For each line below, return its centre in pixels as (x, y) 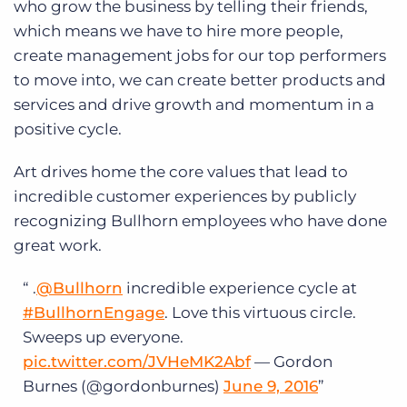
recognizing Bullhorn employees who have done (200, 221)
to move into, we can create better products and (200, 80)
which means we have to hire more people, (179, 31)
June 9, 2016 (271, 387)
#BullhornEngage (94, 313)
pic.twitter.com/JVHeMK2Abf (137, 362)
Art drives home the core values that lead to (181, 172)
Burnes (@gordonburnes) (123, 387)
